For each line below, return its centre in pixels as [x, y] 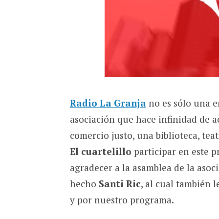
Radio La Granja [108, 103]
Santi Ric [120, 183]
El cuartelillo [100, 151]
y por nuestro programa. [122, 199]
